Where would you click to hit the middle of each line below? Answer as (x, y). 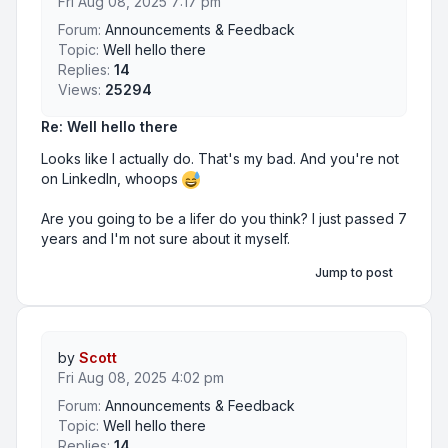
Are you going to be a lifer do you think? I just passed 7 (224, 219)
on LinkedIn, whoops (111, 178)
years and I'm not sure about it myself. (165, 239)
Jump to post (354, 273)
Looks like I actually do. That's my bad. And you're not (220, 158)
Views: (79, 89)
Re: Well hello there (109, 126)
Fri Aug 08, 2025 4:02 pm (141, 378)
